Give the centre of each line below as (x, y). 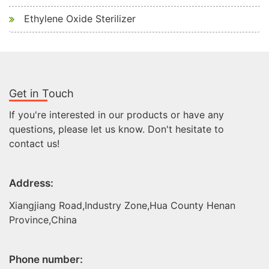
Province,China (43, 220)
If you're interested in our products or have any (116, 115)
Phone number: (46, 260)
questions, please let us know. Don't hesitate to (116, 129)
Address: (31, 183)
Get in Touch (41, 94)
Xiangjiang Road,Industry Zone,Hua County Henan (122, 206)
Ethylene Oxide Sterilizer (80, 19)
